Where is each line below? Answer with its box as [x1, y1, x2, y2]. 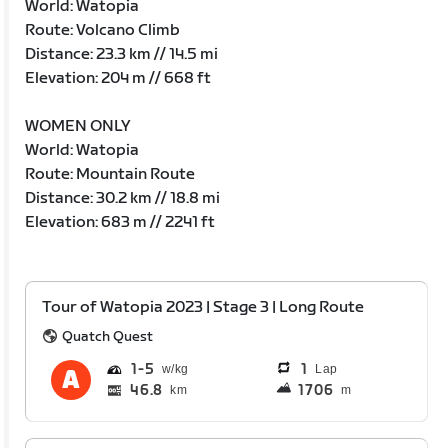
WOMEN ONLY [25, 116, 132, 136]
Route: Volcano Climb [25, 20, 181, 40]
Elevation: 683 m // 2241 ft [25, 212, 216, 232]
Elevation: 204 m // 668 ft [25, 68, 212, 88]
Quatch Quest [62, 327, 154, 345]
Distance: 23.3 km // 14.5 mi [25, 44, 219, 64]
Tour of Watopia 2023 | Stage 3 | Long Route [42, 297, 365, 317]
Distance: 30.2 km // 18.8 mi [25, 188, 221, 208]
